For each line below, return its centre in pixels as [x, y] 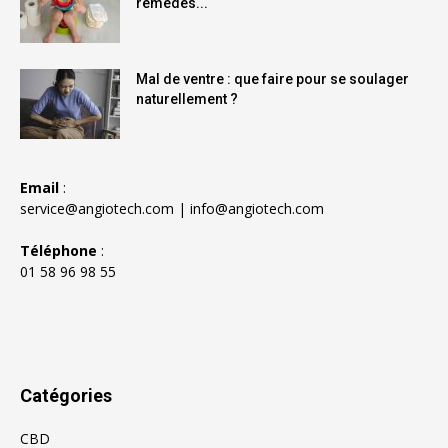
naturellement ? [187, 99]
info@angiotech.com [257, 209]
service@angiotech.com [97, 209]
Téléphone [58, 251]
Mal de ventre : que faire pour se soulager [272, 79]
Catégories [66, 396]
